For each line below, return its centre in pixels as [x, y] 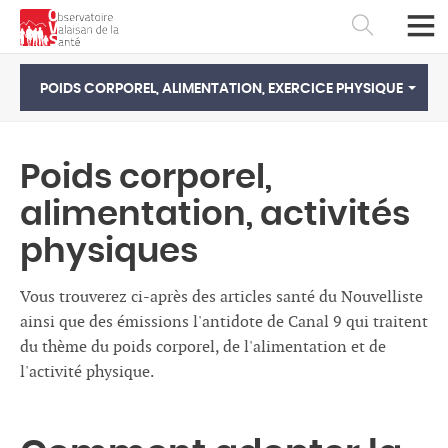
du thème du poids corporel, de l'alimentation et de [203, 347]
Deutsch [272, 358]
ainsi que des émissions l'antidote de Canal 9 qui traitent [224, 322]
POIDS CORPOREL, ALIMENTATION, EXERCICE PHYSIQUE [221, 89]
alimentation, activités [215, 215]
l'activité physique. [87, 372]
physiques [109, 252]
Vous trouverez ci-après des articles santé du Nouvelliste [221, 297]
